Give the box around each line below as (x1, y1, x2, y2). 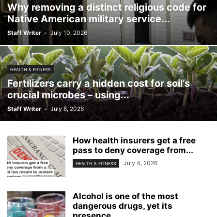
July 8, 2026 (50, 105, 84, 112)
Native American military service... (7, 13, 170, 25)
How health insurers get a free (73, 136, 196, 145)
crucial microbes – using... (7, 89, 129, 101)
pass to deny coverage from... (73, 145, 193, 155)
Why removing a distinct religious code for (7, 1, 206, 13)
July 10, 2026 (50, 29, 87, 36)
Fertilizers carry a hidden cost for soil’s (7, 77, 190, 89)
